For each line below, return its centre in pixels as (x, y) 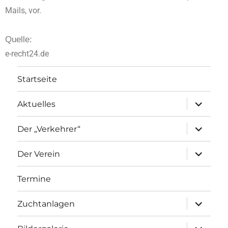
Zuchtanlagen (46, 204)
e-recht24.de (27, 54)
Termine (34, 179)
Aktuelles (37, 104)
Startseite (37, 79)
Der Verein (39, 154)
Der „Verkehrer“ (49, 129)
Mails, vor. (23, 10)
